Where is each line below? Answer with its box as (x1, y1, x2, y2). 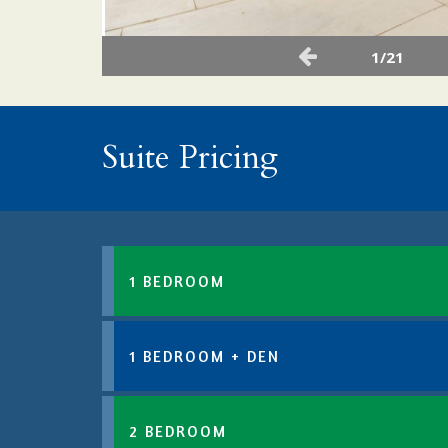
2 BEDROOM (129, 421, 227, 441)
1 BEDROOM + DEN (129, 346, 280, 366)
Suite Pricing (102, 135, 278, 180)
